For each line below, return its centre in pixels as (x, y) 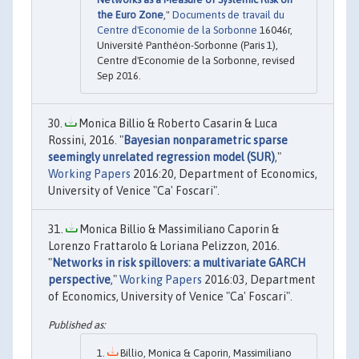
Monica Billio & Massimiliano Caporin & (178, 229)
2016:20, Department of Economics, (224, 173)
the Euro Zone (130, 14)
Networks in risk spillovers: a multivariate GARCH (179, 262)
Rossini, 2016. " (86, 140)
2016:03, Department (259, 279)
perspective (79, 279)
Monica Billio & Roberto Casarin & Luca (177, 123)
